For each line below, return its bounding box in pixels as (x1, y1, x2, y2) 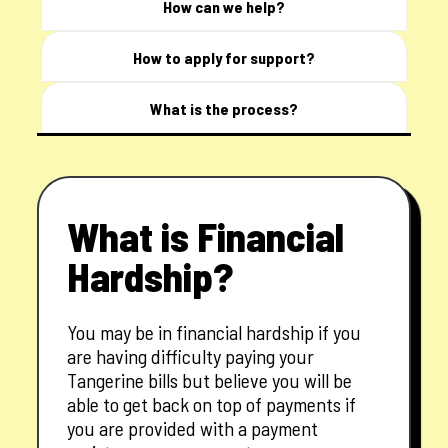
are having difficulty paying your (67, 344, 315, 369)
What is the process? (150, 99, 298, 119)
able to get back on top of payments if (67, 392, 357, 417)
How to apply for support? (133, 48, 315, 68)
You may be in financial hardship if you (67, 320, 362, 345)
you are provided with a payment (67, 416, 319, 441)
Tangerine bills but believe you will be (67, 368, 353, 393)
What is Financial (67, 212, 345, 261)
